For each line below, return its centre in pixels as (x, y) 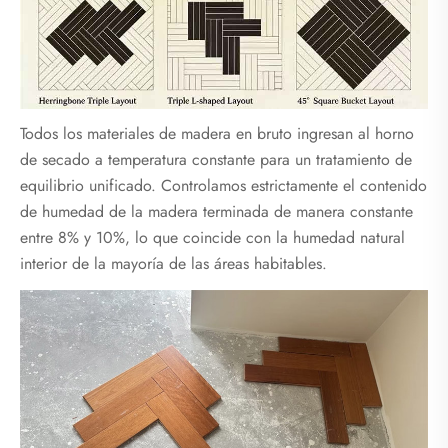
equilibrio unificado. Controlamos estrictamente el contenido (223, 186)
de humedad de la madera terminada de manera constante (216, 212)
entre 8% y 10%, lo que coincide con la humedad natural (212, 238)
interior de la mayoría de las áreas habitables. (173, 264)
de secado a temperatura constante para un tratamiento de (216, 160)
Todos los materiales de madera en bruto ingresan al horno (217, 134)
